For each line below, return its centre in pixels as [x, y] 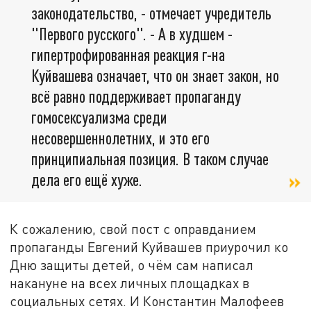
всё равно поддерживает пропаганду [136, 96]
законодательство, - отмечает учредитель [151, 13]
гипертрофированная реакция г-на [128, 55]
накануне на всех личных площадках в [130, 283]
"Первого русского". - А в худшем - [132, 34]
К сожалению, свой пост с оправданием [133, 228]
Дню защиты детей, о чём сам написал [132, 264]
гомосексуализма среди [99, 117]
